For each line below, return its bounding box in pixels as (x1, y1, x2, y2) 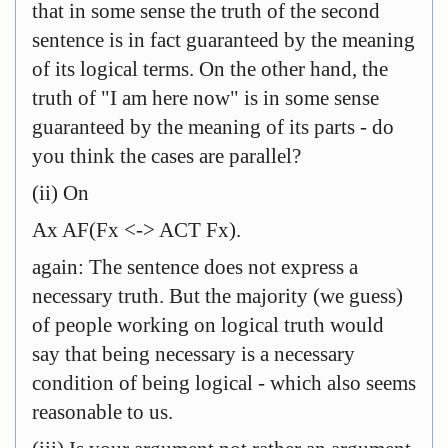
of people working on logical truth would (32, 313, 384, 337)
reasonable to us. (32, 400, 173, 424)
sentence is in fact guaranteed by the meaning (32, 28, 415, 52)
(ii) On (32, 181, 89, 205)
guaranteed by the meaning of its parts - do (32, 115, 394, 139)
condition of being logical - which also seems (32, 371, 416, 395)
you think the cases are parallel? (32, 144, 301, 168)
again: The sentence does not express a (32, 255, 358, 279)
